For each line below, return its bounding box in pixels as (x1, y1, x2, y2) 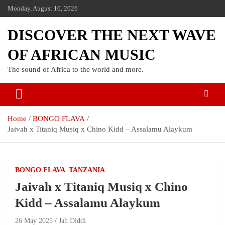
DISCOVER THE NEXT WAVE (8, 27, 216, 43)
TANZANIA (69, 166, 105, 174)
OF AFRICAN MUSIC (8, 46, 156, 63)
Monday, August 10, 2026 (8, 5, 78, 12)
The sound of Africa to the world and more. (8, 65, 144, 73)
